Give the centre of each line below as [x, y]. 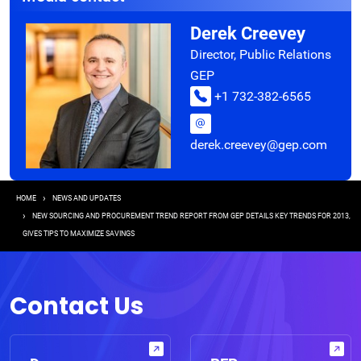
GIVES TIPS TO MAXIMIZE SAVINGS [79, 234]
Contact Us [77, 306]
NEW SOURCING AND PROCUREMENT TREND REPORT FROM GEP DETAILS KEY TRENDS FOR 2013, [191, 216]
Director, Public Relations [261, 54]
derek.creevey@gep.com [259, 145]
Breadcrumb [80, 200]
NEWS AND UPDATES [87, 198]
